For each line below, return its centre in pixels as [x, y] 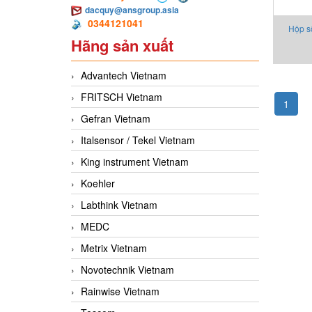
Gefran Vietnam [116, 119]
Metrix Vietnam [114, 248]
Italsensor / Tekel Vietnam [138, 140]
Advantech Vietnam [124, 76]
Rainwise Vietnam [120, 291]
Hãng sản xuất [122, 46]
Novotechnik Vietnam [127, 270]
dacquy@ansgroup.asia [132, 10]
